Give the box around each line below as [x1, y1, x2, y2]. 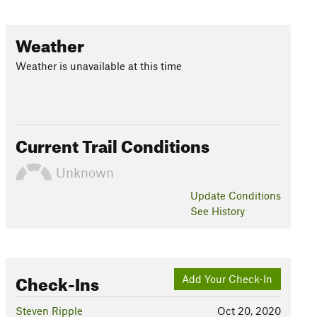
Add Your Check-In [182, 272, 273, 286]
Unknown [52, 163, 114, 180]
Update [190, 189, 229, 202]
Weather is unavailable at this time [15, 59, 182, 72]
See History [190, 204, 245, 217]
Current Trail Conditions [15, 130, 209, 157]
